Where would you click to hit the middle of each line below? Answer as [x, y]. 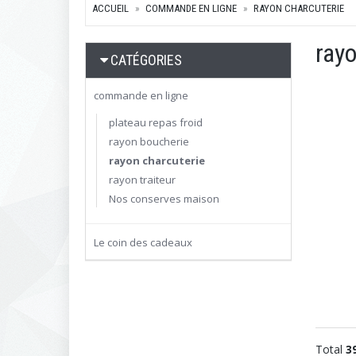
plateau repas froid [156, 122]
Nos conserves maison [164, 199]
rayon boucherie [149, 141]
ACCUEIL [110, 8]
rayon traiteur [142, 180]
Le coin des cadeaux [143, 242]
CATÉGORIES [146, 60]
